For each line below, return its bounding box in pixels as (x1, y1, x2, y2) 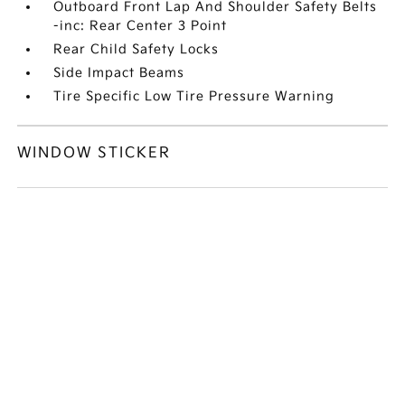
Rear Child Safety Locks (53, 41, 220, 57)
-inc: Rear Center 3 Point (53, 17, 228, 33)
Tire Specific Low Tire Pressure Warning (53, 88, 335, 104)
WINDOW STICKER (17, 144, 172, 162)
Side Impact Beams (53, 64, 185, 80)
